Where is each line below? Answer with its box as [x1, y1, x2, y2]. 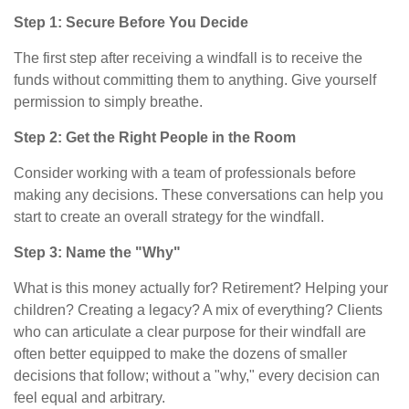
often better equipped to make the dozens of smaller [14, 345, 347, 362]
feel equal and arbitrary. [14, 389, 165, 405]
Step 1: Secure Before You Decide [14, 14, 248, 30]
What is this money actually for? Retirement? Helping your [14, 279, 388, 296]
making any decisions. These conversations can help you [14, 186, 383, 203]
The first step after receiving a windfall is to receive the [14, 49, 362, 66]
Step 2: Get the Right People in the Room [14, 129, 296, 145]
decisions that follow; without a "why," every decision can [14, 367, 380, 383]
